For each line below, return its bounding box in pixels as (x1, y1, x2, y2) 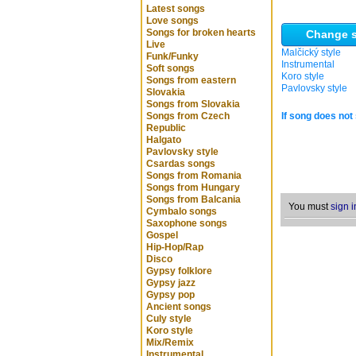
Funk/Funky (146, 51, 199, 62)
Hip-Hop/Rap (146, 242, 203, 253)
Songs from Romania (146, 170, 242, 181)
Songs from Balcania (146, 194, 241, 205)
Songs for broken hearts (146, 27, 256, 38)
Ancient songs (146, 301, 211, 312)
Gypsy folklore (146, 265, 212, 277)
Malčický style (281, 47, 341, 58)
